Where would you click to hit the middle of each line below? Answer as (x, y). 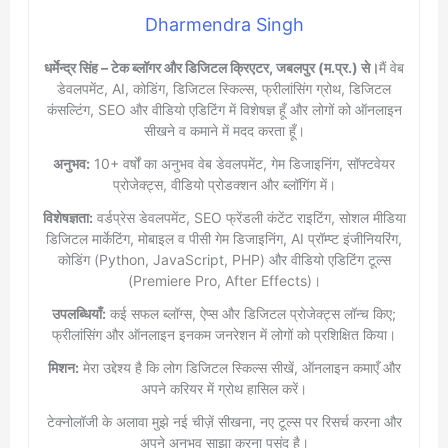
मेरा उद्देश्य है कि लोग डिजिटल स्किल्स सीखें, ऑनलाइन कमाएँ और (239, 368)
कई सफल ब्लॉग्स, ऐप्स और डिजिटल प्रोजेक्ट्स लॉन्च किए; (251, 314)
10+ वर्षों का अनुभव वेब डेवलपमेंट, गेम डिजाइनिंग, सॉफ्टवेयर (242, 164)
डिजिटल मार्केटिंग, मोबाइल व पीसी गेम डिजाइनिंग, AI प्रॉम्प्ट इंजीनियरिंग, (224, 239)
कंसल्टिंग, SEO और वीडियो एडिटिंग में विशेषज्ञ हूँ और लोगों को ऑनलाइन (224, 110)
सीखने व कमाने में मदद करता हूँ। (224, 131)
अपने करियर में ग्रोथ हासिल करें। (224, 389)
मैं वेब (391, 68)
